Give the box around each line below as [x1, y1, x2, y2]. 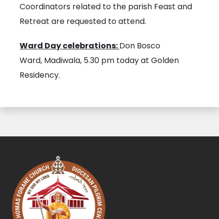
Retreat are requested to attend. [20, 16, 147, 27]
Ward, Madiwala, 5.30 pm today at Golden [20, 55, 179, 66]
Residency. [20, 69, 63, 81]
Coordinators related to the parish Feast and [20, 1, 193, 13]
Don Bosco [119, 40, 161, 52]
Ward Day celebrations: [20, 40, 120, 52]
